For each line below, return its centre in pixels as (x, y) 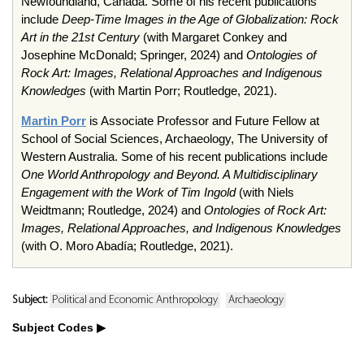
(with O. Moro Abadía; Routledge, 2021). (127, 246)
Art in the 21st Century (80, 37)
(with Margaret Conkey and (213, 37)
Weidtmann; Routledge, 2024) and (113, 210)
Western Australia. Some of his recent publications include (174, 156)
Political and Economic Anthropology (135, 300)
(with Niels (265, 192)
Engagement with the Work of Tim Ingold (128, 192)
